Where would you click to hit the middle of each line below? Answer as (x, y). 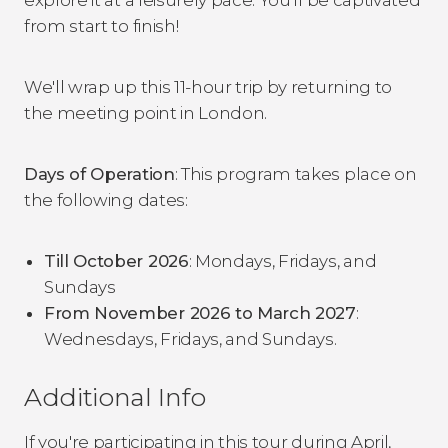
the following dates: (106, 199)
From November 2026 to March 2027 (200, 312)
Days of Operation (99, 173)
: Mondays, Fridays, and (282, 260)
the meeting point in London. (146, 112)
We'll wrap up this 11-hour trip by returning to (208, 86)
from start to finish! (101, 25)
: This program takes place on (295, 173)
